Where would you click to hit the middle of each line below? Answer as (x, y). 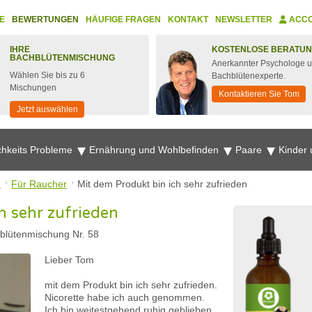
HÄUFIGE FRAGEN (123, 19)
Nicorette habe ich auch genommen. (125, 297)
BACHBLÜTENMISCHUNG (62, 58)
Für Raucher (39, 184)
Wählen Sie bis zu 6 (47, 75)
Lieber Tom (69, 260)
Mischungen (33, 88)
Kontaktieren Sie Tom (259, 94)
